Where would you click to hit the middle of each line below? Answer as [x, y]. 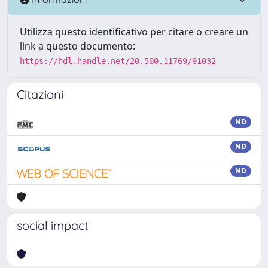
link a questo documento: [77, 46]
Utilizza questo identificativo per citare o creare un [134, 32]
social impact [53, 225]
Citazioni [40, 94]
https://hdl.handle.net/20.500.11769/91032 [118, 61]
